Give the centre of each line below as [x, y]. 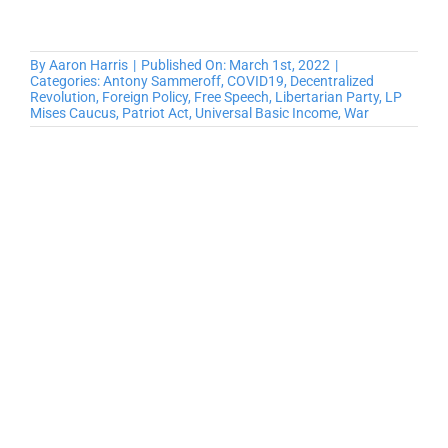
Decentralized [331, 81]
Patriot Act [155, 113]
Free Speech [231, 97]
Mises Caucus [72, 113]
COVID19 [255, 81]
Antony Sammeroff [161, 81]
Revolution [62, 97]
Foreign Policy [144, 97]
